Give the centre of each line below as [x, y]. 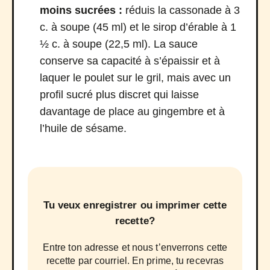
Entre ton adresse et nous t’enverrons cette [135, 248]
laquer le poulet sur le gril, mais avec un [135, 78]
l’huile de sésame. [83, 129]
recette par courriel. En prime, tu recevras [135, 261]
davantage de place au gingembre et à [132, 112]
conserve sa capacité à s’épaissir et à [130, 61]
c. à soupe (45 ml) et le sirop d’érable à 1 [138, 27]
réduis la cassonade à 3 [181, 11]
